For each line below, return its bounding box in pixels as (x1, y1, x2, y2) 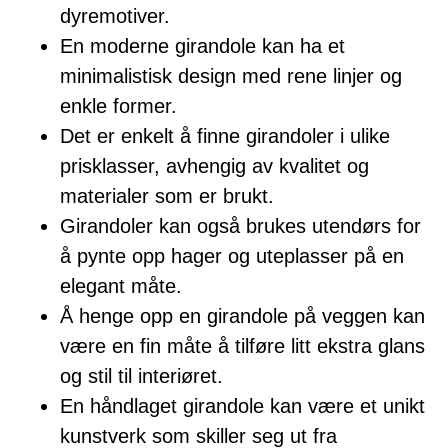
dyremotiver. (60, 5, 170, 28)
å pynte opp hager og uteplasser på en (60, 245, 404, 268)
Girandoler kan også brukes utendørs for (60, 215, 421, 238)
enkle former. (60, 95, 177, 118)
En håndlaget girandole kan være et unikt (60, 395, 425, 418)
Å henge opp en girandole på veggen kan (60, 305, 425, 328)
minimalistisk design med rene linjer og (60, 65, 402, 88)
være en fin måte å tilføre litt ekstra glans (60, 335, 425, 358)
